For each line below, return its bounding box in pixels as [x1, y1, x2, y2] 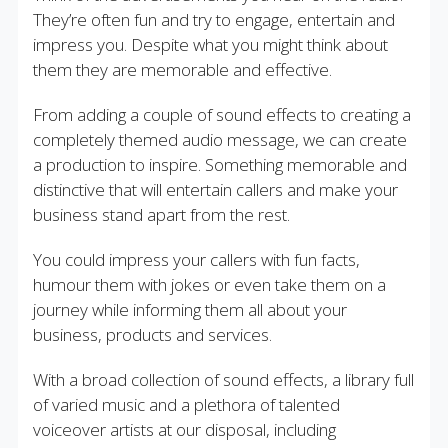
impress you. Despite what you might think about [32, 33, 388, 56]
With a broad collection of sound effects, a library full [32, 368, 414, 391]
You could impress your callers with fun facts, [32, 248, 360, 271]
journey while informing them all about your [32, 298, 347, 321]
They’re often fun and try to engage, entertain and [32, 8, 395, 31]
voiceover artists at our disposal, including [32, 418, 336, 441]
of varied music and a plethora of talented [32, 393, 340, 416]
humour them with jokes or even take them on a [32, 273, 386, 296]
